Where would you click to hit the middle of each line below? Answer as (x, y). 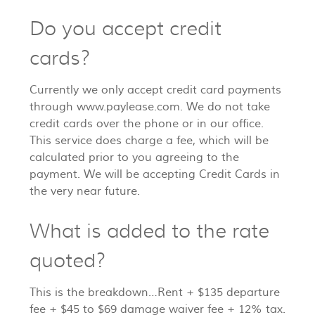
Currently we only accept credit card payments (155, 90)
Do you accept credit (126, 29)
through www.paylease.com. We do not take (150, 107)
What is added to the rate (149, 231)
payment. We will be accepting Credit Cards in (155, 175)
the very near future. (85, 192)
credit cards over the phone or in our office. (147, 124)
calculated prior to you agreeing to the (134, 158)
